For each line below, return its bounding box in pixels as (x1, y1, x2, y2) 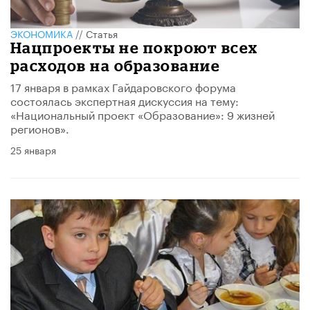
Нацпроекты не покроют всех (10, 38, 258, 56)
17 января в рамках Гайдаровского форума (10, 77, 236, 95)
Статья (86, 25, 118, 41)
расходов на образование (10, 56, 221, 74)
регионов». (10, 118, 69, 136)
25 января (10, 141, 56, 157)
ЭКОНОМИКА (10, 25, 73, 41)
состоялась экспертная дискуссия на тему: (10, 91, 239, 109)
